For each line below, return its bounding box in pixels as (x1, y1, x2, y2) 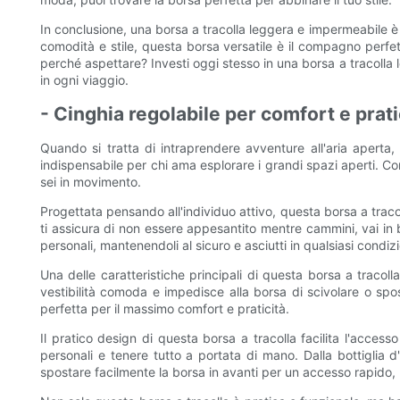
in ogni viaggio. (40, 72, 129, 88)
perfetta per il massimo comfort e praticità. (40, 301, 289, 317)
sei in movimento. (40, 174, 141, 190)
